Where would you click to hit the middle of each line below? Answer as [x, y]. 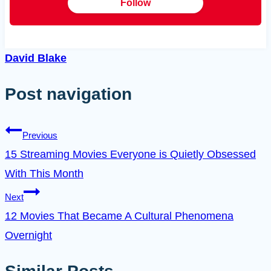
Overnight [28, 235]
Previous [40, 135]
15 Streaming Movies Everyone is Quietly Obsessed [130, 154]
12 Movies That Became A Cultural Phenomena [119, 216]
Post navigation [68, 94]
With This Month [44, 173]
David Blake [36, 58]
